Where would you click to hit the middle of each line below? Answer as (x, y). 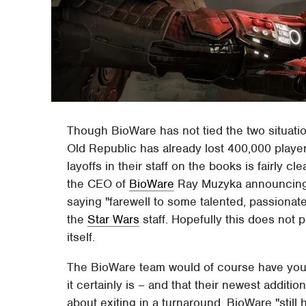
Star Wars (114, 219)
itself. (81, 237)
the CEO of (98, 183)
